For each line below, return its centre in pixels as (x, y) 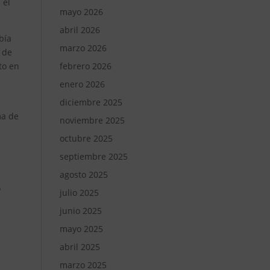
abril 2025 (80, 247)
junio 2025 (80, 211)
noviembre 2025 (92, 120)
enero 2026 (82, 84)
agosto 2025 (83, 174)
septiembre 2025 (93, 156)
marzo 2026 (83, 48)
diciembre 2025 (91, 102)
